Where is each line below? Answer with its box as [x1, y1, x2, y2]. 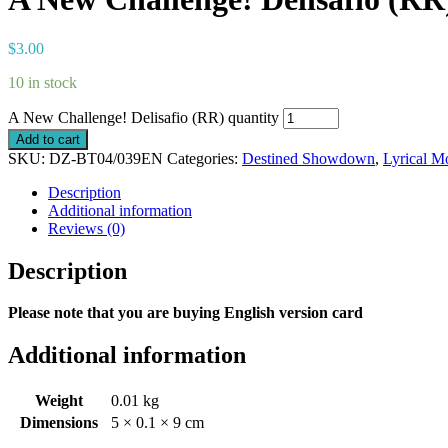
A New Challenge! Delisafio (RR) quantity [8, 108, 279, 126]
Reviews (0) [48, 219, 125, 237]
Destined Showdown [242, 149, 375, 167]
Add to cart [16, 131, 80, 147]
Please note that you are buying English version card [8, 304, 363, 322]
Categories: [167, 149, 242, 167]
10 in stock [8, 73, 77, 91]
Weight [35, 392, 83, 410]
